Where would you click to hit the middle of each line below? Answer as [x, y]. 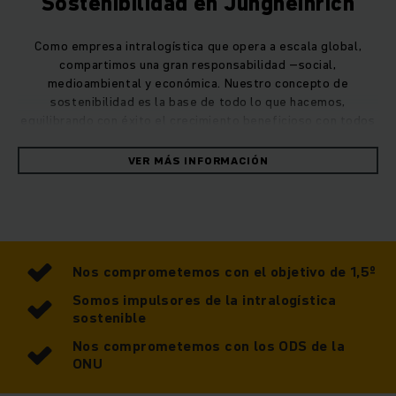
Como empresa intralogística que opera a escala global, [198, 46]
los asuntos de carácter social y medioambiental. [198, 139]
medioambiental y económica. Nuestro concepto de [198, 84]
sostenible [110, 318]
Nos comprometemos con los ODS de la [209, 346]
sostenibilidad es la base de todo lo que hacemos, [198, 102]
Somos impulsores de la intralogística [205, 300]
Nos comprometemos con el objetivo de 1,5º [225, 272]
